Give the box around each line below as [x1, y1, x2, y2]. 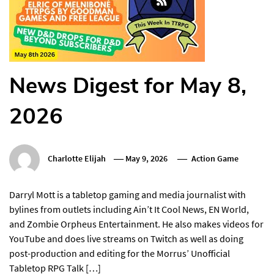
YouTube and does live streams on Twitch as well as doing [9, 232, 243, 245]
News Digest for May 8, [9, 70, 246, 101]
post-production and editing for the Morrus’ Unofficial [9, 246, 230, 259]
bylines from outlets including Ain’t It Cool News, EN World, [9, 202, 249, 215]
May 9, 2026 [125, 152, 168, 164]
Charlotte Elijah [48, 152, 106, 164]
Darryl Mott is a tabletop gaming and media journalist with [9, 188, 246, 201]
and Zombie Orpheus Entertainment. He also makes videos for [9, 217, 264, 230]
